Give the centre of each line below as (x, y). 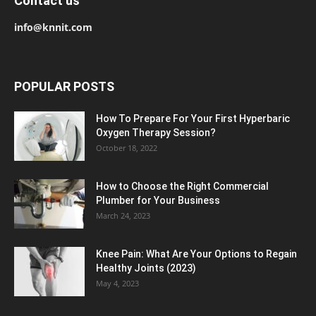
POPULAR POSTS (64, 86)
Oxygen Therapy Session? (156, 132)
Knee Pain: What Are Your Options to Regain (196, 254)
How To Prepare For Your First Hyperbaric (193, 118)
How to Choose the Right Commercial (182, 186)
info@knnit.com (53, 27)
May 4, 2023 (117, 283)
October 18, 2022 (127, 147)
